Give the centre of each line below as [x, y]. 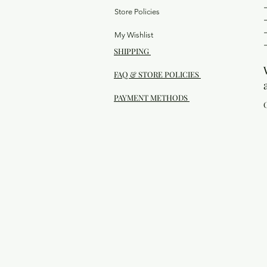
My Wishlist [134, 35]
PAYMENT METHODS [152, 98]
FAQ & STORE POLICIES [157, 74]
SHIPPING [132, 51]
